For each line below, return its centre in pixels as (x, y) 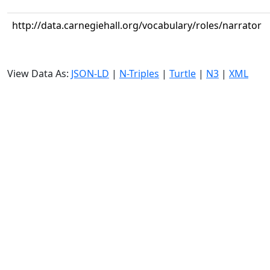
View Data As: (39, 74)
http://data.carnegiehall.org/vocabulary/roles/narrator (137, 25)
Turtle (183, 74)
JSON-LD (90, 74)
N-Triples (139, 74)
